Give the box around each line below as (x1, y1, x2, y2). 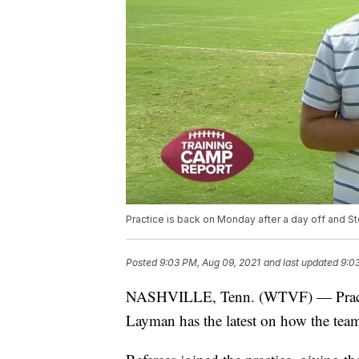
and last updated (264, 256, 338, 269)
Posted (126, 256, 159, 269)
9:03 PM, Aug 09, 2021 (159, 256, 260, 269)
